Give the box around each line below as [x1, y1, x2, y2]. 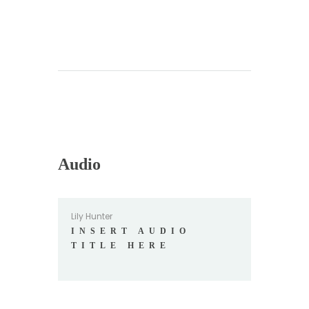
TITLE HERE [71, 241, 171, 251]
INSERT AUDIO [71, 226, 191, 237]
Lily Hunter [71, 210, 113, 223]
